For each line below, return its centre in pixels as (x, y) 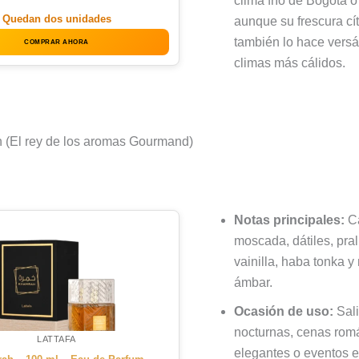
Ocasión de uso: (284, 311)
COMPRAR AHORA (56, 41)
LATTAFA (56, 339)
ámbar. (253, 282)
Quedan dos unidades (56, 18)
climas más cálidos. (290, 63)
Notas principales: (289, 220)
